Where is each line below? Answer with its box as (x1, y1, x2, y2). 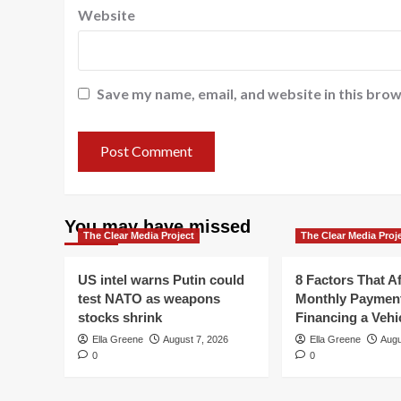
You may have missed (64, 216, 251, 236)
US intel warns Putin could (78, 271, 244, 287)
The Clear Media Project (83, 229, 194, 241)
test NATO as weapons (78, 290, 220, 306)
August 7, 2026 (163, 333, 228, 345)
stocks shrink (78, 309, 162, 325)
